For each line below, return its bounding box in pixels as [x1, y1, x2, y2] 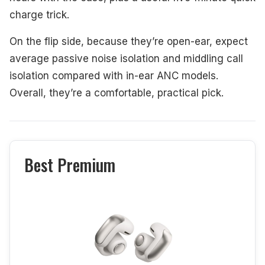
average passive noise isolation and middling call [9, 52, 243, 64]
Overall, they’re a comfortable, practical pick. [9, 86, 224, 99]
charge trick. [9, 8, 69, 21]
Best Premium [24, 152, 115, 177]
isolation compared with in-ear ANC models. [9, 69, 218, 82]
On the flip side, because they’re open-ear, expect [9, 35, 248, 47]
